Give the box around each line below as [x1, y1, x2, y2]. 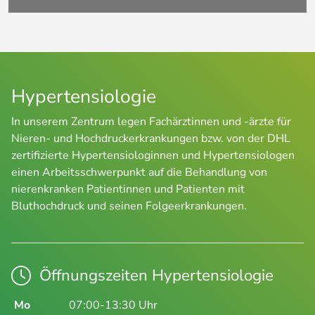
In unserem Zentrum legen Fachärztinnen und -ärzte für [11, 114, 291, 130]
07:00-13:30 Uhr [69, 297, 157, 314]
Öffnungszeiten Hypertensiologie [39, 264, 274, 287]
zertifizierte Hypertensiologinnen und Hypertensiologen [11, 148, 295, 164]
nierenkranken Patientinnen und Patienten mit [11, 181, 245, 198]
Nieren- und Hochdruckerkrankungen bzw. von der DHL [11, 131, 290, 147]
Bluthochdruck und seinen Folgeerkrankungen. [11, 198, 247, 214]
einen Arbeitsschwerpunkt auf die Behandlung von [11, 165, 267, 181]
